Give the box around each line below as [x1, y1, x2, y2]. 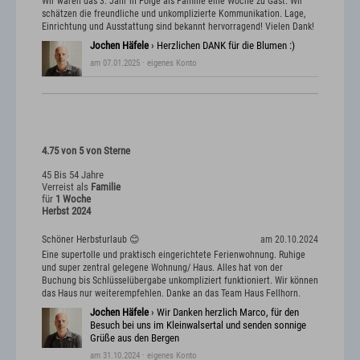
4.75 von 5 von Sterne [42, 144, 130, 157]
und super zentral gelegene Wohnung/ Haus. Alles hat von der [42, 262, 283, 274]
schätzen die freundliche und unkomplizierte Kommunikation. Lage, [42, 7, 305, 19]
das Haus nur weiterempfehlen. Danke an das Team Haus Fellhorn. [42, 288, 301, 300]
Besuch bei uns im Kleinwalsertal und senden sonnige [90, 319, 306, 332]
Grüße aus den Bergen [90, 332, 179, 345]
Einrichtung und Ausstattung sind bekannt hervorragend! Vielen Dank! [42, 20, 314, 32]
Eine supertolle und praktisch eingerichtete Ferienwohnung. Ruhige [42, 249, 305, 261]
